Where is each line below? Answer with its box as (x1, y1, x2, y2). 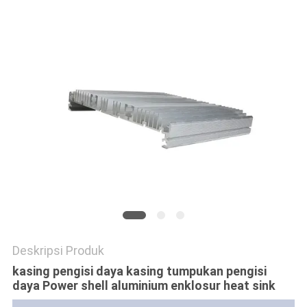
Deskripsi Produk (12, 243, 104, 258)
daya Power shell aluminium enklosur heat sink (12, 278, 275, 293)
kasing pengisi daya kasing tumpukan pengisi (12, 264, 267, 279)
